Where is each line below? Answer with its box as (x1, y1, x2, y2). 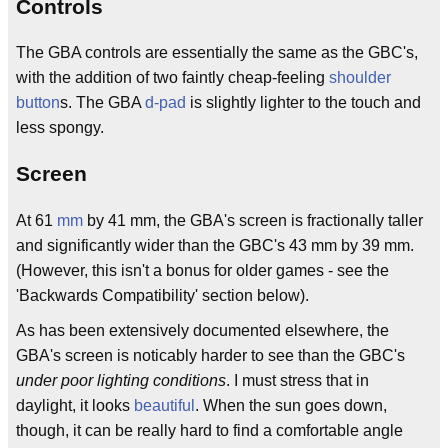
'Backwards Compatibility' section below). (16, 286, 309, 304)
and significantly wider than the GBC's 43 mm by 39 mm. (16, 236, 414, 254)
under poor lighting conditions (16, 371, 226, 389)
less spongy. (16, 119, 104, 136)
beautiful (134, 396, 195, 414)
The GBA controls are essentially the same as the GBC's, (16, 44, 418, 61)
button (16, 94, 60, 111)
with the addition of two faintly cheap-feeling (16, 69, 329, 86)
